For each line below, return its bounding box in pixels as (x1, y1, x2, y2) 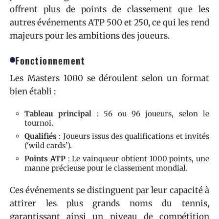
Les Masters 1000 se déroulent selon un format (10, 72, 209, 84)
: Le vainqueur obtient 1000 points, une (65, 154, 209, 163)
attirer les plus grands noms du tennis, (10, 197, 209, 209)
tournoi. (24, 118, 53, 128)
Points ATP (24, 154, 66, 163)
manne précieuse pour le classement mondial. (24, 163, 188, 173)
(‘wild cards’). (24, 141, 72, 150)
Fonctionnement (15, 53, 86, 67)
